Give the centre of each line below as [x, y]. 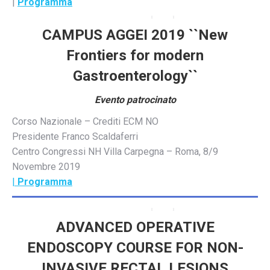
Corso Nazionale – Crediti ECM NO [85, 121]
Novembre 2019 [46, 166]
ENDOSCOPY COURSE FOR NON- [135, 247]
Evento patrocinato [135, 99]
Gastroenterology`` [135, 76]
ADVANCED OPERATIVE [135, 227]
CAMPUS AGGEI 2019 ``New [135, 35]
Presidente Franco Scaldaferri [75, 136]
